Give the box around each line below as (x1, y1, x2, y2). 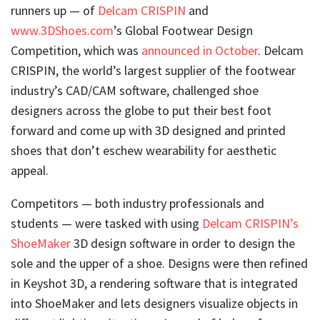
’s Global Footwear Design (114, 21, 253, 39)
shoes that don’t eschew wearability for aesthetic (11, 141, 276, 159)
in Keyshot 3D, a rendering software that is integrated (11, 274, 298, 291)
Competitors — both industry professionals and (11, 194, 264, 211)
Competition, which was (11, 41, 141, 59)
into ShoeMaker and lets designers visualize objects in (11, 294, 298, 311)
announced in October (141, 41, 258, 59)
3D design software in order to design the (71, 234, 295, 251)
